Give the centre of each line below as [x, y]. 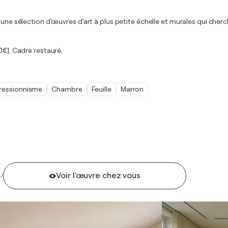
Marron [132, 89]
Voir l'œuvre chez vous [98, 176]
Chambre [67, 89]
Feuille [101, 89]
